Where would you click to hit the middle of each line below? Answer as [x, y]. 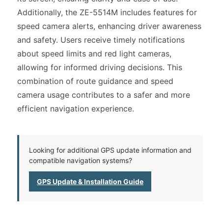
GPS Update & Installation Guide [90, 181]
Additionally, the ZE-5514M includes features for [107, 12]
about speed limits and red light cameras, [94, 54]
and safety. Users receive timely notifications [101, 40]
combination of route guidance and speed [95, 81]
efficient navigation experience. [76, 109]
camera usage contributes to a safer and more [104, 95]
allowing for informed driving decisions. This [100, 67]
